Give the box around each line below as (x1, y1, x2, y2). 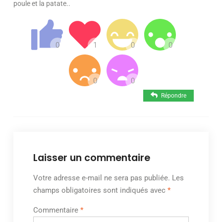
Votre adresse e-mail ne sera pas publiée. (33, 173, 170, 182)
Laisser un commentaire (33, 151, 150, 165)
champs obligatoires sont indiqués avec (33, 185, 167, 195)
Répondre (161, 92, 187, 99)
